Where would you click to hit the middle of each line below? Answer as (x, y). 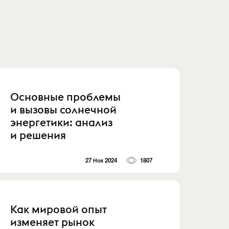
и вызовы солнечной (64, 109)
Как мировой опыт (59, 210)
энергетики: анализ (62, 122)
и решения (38, 135)
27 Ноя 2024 (101, 161)
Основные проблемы (66, 97)
